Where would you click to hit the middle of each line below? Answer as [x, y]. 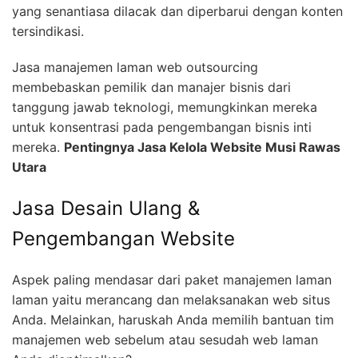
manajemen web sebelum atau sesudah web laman [165, 340]
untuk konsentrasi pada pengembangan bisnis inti [162, 127]
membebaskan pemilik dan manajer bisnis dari [151, 88]
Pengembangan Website [123, 239]
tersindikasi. [48, 32]
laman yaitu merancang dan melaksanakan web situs [171, 300]
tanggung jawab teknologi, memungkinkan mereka [165, 107]
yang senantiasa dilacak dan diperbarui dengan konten [177, 12]
